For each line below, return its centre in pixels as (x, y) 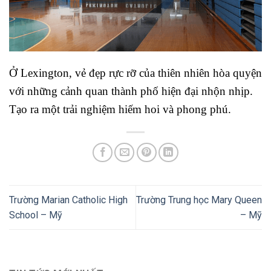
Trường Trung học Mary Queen (199, 200)
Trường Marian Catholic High (68, 200)
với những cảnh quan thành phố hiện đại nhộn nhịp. (131, 91)
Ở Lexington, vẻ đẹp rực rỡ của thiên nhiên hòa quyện (135, 73)
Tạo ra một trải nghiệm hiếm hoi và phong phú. (120, 109)
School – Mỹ (36, 215)
